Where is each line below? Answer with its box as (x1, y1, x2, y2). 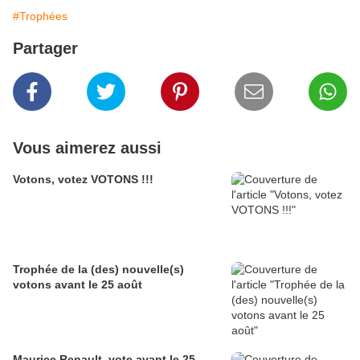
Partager (13, 39, 78, 58)
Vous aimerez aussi (13, 139, 162, 157)
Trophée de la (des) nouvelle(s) (13, 263, 184, 276)
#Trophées (13, 10, 67, 23)
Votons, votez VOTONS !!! (13, 173, 153, 186)
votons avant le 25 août (13, 278, 142, 292)
